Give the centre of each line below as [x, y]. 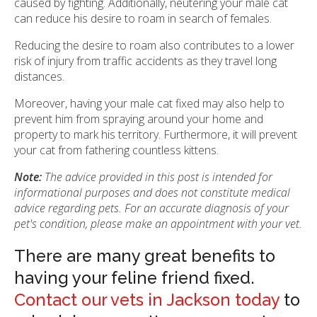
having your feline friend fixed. [134, 278]
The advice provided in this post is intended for [157, 177]
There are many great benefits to [145, 257]
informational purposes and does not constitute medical [152, 193]
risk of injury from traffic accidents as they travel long [145, 61]
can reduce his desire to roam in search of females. [143, 19]
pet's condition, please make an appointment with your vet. [158, 224]
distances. [39, 77]
